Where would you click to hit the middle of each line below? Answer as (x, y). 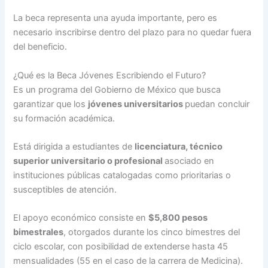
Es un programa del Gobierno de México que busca (117, 89)
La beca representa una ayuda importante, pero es (115, 18)
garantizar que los (51, 104)
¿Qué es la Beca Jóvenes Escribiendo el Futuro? (110, 75)
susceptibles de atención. (65, 189)
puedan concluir (217, 104)
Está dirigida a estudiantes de (74, 146)
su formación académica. (64, 118)
